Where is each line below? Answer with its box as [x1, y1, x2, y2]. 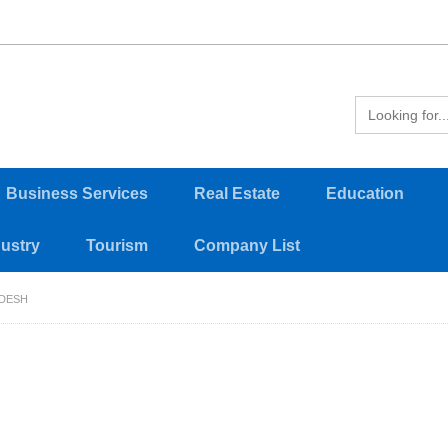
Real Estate [194, 185, 280, 202]
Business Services [6, 185, 148, 202]
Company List [194, 237, 300, 254]
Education [326, 185, 404, 202]
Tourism [86, 237, 148, 254]
